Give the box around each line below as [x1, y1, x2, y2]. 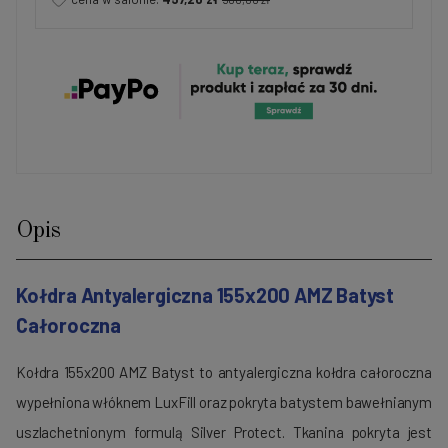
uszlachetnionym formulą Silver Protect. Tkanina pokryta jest [16, 422, 432, 441]
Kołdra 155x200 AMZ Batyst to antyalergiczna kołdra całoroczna [16, 362, 432, 381]
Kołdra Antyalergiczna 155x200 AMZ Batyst [16, 283, 394, 308]
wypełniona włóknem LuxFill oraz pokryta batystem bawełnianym [16, 392, 432, 411]
